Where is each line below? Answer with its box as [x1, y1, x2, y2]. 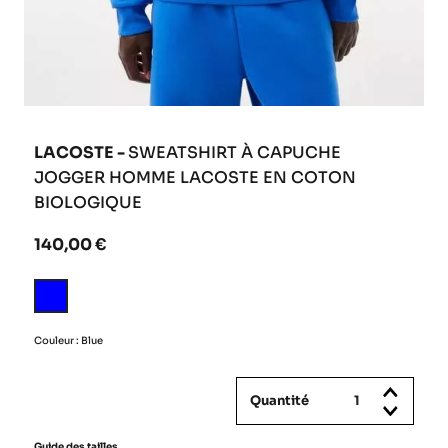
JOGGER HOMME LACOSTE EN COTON [34, 166, 356, 188]
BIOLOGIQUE [34, 191, 142, 213]
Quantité [250, 391, 309, 409]
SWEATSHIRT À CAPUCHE [128, 141, 341, 163]
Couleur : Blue [34, 333, 103, 347]
